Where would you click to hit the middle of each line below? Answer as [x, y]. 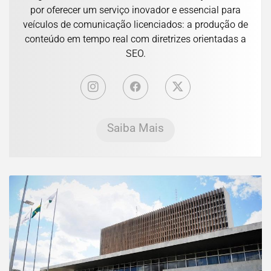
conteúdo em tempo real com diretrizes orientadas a [135, 39]
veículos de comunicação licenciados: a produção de [135, 25]
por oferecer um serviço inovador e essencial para [135, 10]
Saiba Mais [135, 128]
